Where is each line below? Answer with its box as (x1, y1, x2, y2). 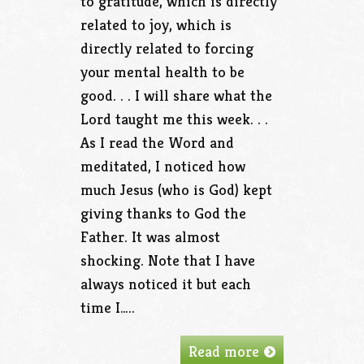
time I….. (80, 297, 135, 318)
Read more (188, 341, 259, 362)
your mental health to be (80, 62, 245, 82)
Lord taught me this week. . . (80, 109, 268, 129)
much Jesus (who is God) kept (80, 180, 272, 200)
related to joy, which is (80, 15, 232, 35)
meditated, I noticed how (80, 156, 245, 176)
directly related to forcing (80, 38, 253, 58)
